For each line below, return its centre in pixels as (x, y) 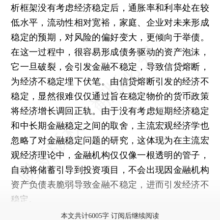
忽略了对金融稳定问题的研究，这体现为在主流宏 (110, 140)
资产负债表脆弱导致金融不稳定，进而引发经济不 (110, 184)
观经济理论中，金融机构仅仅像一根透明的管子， (110, 155)
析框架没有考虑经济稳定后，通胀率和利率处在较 (110, 7)
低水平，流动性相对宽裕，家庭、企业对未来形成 (110, 22)
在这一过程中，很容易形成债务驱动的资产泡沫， (110, 52)
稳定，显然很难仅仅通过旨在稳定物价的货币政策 (110, 96)
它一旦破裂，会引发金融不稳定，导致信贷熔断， (110, 66)
